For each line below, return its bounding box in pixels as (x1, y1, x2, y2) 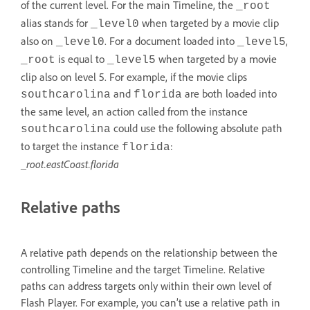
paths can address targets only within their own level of (21, 278, 271, 293)
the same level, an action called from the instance (21, 104, 248, 118)
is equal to (55, 51, 107, 66)
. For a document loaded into (104, 33, 237, 48)
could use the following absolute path (111, 120, 282, 135)
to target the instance (21, 138, 122, 153)
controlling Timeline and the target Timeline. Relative (21, 262, 265, 276)
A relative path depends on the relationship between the (21, 245, 277, 259)
